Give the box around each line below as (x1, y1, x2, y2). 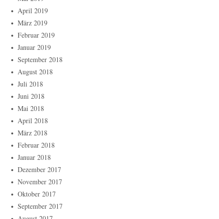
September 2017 (18, 201, 63, 211)
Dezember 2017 (18, 165, 61, 175)
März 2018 (18, 128, 47, 138)
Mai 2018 (18, 104, 44, 113)
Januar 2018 (18, 153, 51, 162)
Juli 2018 (18, 79, 43, 89)
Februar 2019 (18, 30, 55, 40)
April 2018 (18, 116, 48, 126)
